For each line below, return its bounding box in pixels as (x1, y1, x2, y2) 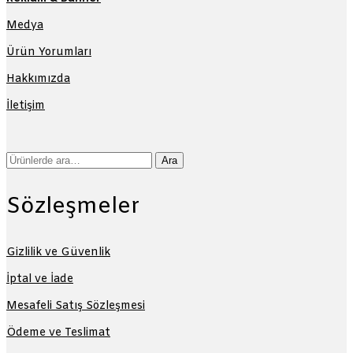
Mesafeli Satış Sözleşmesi (6, 299, 145, 314)
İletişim (6, 98, 45, 114)
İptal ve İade (6, 272, 73, 288)
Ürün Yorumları (6, 45, 91, 61)
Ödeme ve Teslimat (6, 325, 110, 341)
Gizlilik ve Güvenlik (6, 245, 110, 261)
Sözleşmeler (6, 192, 140, 222)
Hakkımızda (6, 72, 70, 87)
